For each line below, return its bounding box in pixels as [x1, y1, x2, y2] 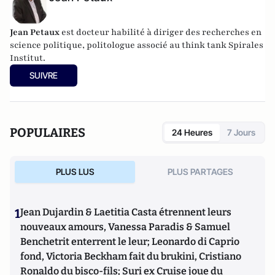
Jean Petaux [10, 26, 60, 38]
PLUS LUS [55, 166, 95, 177]
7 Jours [227, 126, 255, 137]
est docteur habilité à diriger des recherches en [60, 26, 261, 38]
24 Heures [172, 126, 212, 137]
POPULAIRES [10, 125, 85, 140]
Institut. [10, 52, 45, 64]
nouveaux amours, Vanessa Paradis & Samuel [20, 220, 230, 233]
